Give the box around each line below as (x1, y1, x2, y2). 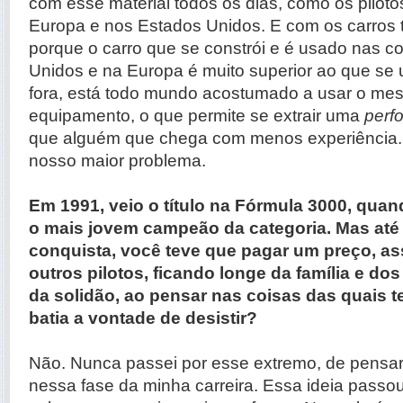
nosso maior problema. (29, 151, 206, 170)
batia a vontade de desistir (29, 309, 246, 327)
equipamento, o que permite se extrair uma (29, 106, 364, 125)
